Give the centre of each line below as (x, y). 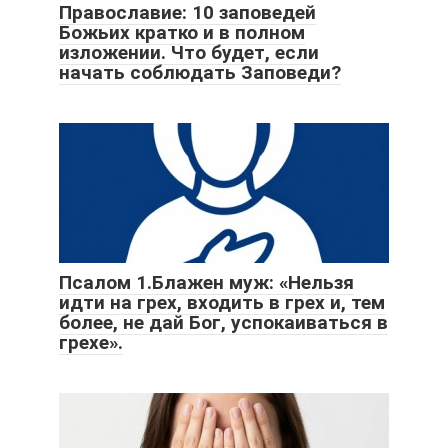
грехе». (91, 342)
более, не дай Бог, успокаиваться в (223, 322)
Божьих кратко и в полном (182, 32)
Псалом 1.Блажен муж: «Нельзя (206, 282)
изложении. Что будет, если (189, 52)
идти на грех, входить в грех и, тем (222, 302)
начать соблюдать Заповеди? (200, 72)
